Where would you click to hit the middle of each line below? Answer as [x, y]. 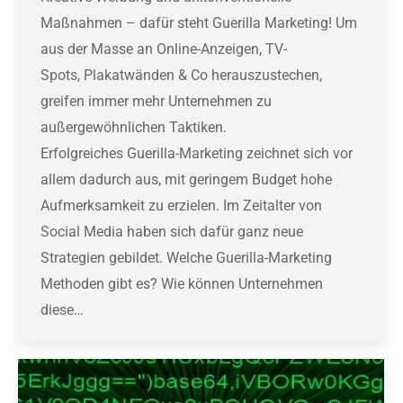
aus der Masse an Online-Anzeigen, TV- [164, 49]
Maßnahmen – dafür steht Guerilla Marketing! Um [199, 23]
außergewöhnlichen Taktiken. [134, 128]
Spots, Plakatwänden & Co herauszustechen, [181, 76]
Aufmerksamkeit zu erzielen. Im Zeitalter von [181, 206]
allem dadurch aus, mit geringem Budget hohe [186, 180]
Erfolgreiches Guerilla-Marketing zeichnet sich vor [197, 154]
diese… [62, 310]
